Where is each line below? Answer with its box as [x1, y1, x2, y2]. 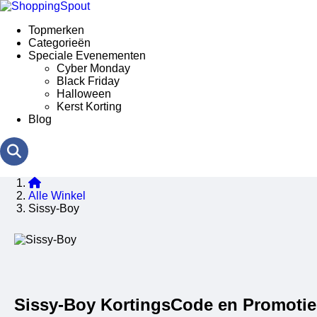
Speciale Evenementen [28, 50, 146, 62]
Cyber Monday [57, 62, 130, 74]
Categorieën [28, 37, 91, 49]
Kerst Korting [57, 100, 122, 113]
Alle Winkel [28, 190, 86, 202]
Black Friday [57, 75, 120, 87]
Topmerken [28, 24, 84, 36]
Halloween [57, 88, 111, 100]
